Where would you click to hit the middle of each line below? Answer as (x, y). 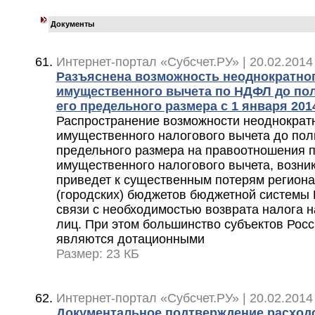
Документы (71, 24)
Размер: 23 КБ (97, 253)
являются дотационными (130, 239)
